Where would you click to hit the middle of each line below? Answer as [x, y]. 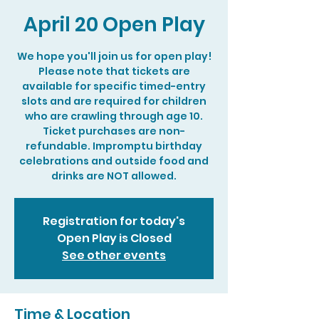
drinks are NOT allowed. [114, 176]
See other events [114, 255]
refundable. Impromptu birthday [114, 146]
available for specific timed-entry [114, 86]
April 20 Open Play [114, 25]
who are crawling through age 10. [114, 116]
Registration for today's [114, 221]
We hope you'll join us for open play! [114, 56]
